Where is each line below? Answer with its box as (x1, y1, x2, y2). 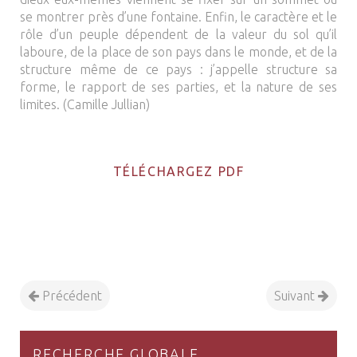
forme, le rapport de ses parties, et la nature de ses (20, 80, 337, 94)
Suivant (274, 288, 318, 303)
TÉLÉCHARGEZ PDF (112, 164, 245, 178)
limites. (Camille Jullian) (20, 97, 150, 112)
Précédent (39, 288, 102, 303)
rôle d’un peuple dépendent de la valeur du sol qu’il (20, 27, 337, 41)
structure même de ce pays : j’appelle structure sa (20, 62, 337, 76)
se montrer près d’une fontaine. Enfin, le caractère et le (20, 10, 337, 24)
